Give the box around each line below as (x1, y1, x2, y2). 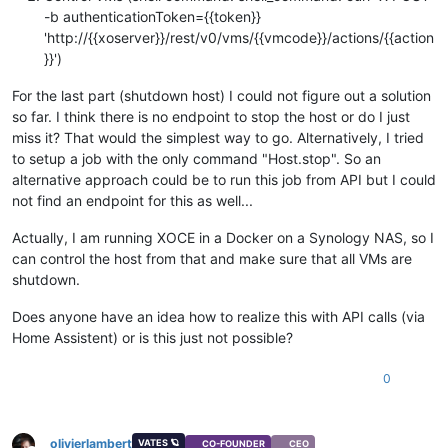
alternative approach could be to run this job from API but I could (12, 170, 436, 188)
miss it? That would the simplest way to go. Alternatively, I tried (12, 128, 424, 146)
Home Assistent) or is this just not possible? (12, 328, 293, 346)
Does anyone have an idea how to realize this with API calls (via (12, 307, 425, 325)
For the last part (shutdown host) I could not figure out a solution (12, 86, 431, 104)
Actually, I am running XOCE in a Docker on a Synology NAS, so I (12, 228, 434, 246)
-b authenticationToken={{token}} (44, 7, 261, 25)
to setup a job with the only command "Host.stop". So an (12, 149, 381, 167)
